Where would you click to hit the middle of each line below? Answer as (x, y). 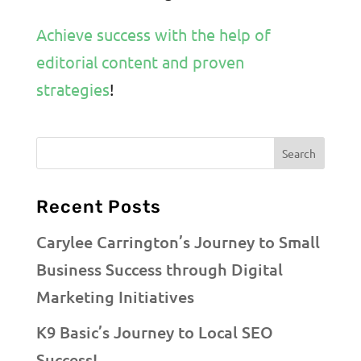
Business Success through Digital (159, 270)
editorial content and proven (140, 61)
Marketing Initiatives (115, 297)
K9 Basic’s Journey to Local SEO (154, 332)
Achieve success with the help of (153, 34)
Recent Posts (98, 207)
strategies (73, 89)
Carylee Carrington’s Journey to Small (178, 242)
